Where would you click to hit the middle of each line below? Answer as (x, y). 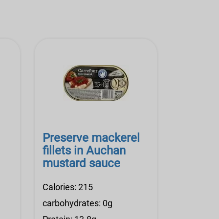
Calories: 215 (68, 187)
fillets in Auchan (84, 151)
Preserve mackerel (91, 138)
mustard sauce (81, 163)
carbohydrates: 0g (77, 203)
